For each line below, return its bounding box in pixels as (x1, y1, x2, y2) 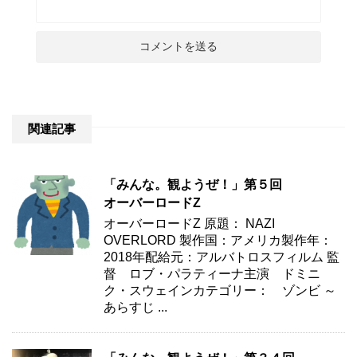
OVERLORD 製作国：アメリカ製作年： (104, 233, 332, 247)
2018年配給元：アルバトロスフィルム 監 (104, 249, 339, 264)
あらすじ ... (104, 300, 167, 314)
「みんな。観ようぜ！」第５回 (104, 177, 282, 191)
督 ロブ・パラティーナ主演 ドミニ (104, 266, 320, 280)
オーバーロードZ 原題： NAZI (104, 216, 275, 230)
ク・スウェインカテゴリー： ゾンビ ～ (104, 283, 336, 297)
